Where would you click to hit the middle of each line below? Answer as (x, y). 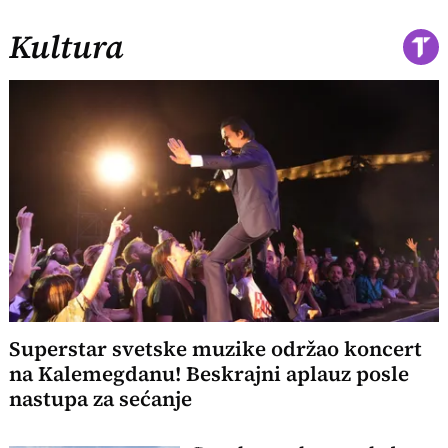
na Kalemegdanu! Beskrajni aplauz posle (209, 373)
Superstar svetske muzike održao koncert (216, 348)
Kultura (67, 47)
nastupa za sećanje (101, 398)
